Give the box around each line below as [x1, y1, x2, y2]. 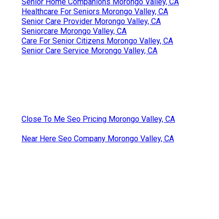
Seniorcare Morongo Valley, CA [22, 26, 127, 36]
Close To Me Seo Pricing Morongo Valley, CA [22, 114, 175, 124]
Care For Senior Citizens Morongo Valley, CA [22, 36, 173, 45]
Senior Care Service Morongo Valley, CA [22, 45, 157, 55]
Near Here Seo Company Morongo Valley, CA [22, 133, 174, 143]
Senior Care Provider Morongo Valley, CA [22, 16, 161, 26]
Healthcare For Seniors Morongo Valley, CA [22, 6, 168, 16]
